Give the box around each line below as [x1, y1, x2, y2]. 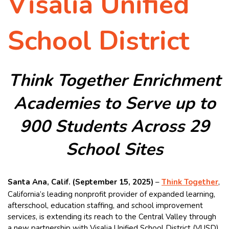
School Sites [66, 138, 163, 161]
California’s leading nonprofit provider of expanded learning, [8, 189, 215, 199]
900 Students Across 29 [19, 114, 210, 138]
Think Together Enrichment [8, 68, 221, 92]
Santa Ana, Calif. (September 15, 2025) [8, 176, 153, 187]
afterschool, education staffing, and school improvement [8, 200, 203, 211]
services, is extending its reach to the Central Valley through [8, 211, 216, 222]
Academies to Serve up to [13, 91, 216, 115]
